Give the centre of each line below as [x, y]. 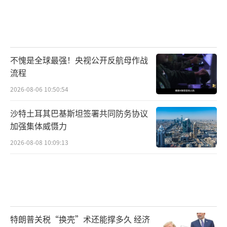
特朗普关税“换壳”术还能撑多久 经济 [80, 219]
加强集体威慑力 [39, 125]
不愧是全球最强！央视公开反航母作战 [79, 60]
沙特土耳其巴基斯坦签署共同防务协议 [79, 113]
